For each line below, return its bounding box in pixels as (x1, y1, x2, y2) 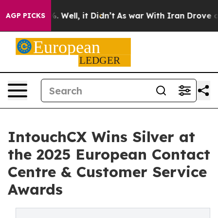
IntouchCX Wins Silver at (8, 127, 195, 146)
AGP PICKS (6, 11, 45, 20)
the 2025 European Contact (8, 145, 210, 163)
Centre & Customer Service (8, 163, 207, 181)
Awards (8, 180, 63, 199)
